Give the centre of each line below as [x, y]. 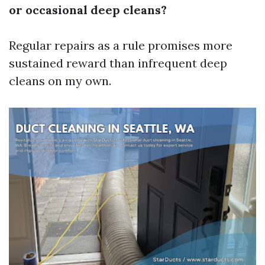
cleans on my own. [60, 81]
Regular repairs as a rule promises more [121, 45]
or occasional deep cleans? [88, 10]
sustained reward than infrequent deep [118, 63]
